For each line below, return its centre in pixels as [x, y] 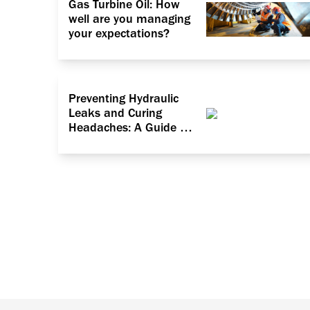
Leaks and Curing [115, 113]
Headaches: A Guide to [130, 128]
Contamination [109, 157]
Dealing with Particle [124, 143]
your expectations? [119, 34]
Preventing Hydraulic [124, 99]
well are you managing [129, 19]
